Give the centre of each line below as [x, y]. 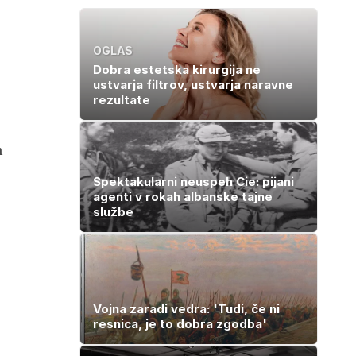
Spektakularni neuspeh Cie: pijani [193, 181]
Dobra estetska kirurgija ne [177, 69]
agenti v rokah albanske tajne [183, 196]
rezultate [122, 99]
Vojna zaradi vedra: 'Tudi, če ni [186, 308]
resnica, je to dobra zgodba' [180, 323]
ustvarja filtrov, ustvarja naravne [193, 84]
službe [113, 211]
